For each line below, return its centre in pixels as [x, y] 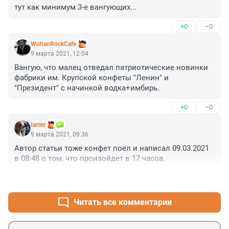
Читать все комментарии [123, 202]
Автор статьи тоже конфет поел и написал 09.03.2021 [112, 148]
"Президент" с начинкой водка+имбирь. [87, 88]
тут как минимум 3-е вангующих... [75, 7]
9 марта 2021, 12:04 [60, 54]
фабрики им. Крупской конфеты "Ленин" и [91, 78]
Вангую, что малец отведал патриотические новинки [111, 68]
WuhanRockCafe [53, 44]
